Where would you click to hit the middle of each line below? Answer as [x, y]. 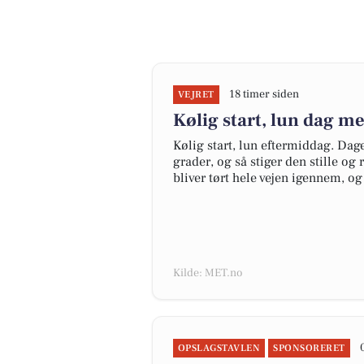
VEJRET [196, 95]
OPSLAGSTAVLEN [219, 348]
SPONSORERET [309, 348]
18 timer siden [264, 94]
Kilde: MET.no [208, 273]
